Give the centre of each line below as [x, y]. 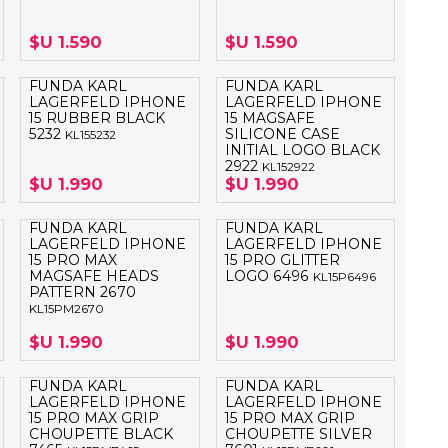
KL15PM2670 [67, 309]
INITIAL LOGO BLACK [302, 150]
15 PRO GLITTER [282, 260]
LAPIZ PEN [315, 14]
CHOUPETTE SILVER [298, 434]
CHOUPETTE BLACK [101, 434]
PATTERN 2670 [83, 292]
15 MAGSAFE [269, 118]
